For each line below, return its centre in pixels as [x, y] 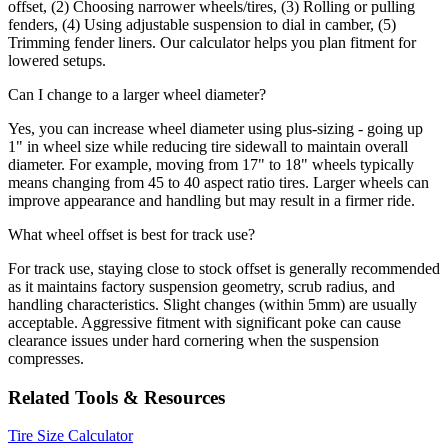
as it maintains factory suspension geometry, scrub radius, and [201, 286]
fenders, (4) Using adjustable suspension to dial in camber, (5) [202, 24]
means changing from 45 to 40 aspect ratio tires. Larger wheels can [218, 182]
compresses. [46, 358]
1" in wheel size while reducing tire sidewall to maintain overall [208, 146]
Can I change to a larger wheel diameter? [137, 94]
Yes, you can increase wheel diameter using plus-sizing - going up [215, 128]
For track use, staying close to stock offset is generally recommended [224, 268]
